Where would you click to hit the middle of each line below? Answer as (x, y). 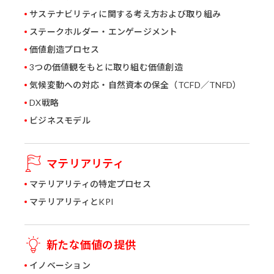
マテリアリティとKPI (72, 202)
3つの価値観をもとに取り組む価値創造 (106, 67)
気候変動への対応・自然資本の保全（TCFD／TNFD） (135, 85)
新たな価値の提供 (91, 244)
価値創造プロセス (65, 50)
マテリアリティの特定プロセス (90, 184)
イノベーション (60, 265)
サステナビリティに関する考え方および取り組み (125, 14)
